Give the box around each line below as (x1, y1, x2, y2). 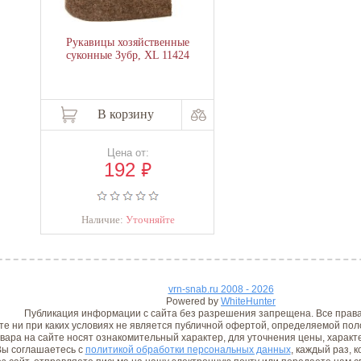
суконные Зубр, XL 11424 (65, 49, 189, 61)
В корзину (98, 107, 155, 121)
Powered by (166, 296, 221, 307)
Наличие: (81, 214, 126, 226)
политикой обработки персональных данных (85, 344, 291, 355)
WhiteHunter (221, 296, 276, 307)
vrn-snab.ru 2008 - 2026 (168, 284, 274, 295)
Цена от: (106, 147, 149, 159)
